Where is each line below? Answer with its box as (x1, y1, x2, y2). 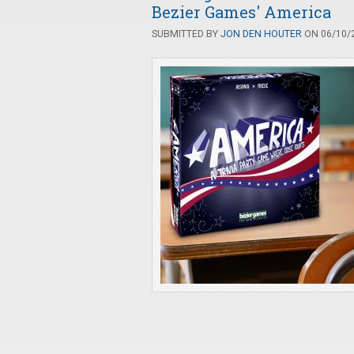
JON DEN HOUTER (220, 28, 302, 40)
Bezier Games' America (152, 2, 331, 22)
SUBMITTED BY (152, 28, 220, 40)
